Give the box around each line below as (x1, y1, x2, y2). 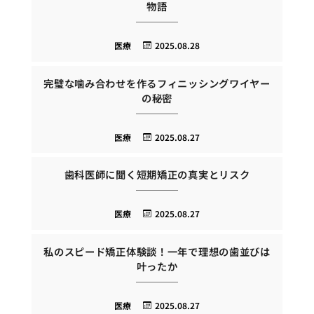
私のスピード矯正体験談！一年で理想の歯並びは (43, 243, 271, 259)
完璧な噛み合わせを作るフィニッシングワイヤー (43, 75, 271, 90)
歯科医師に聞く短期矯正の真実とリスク (64, 167, 250, 182)
